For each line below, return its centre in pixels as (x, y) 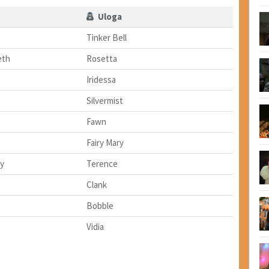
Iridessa (101, 80)
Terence (102, 164)
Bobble (100, 206)
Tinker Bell (106, 38)
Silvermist (104, 101)
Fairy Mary (105, 143)
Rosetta (101, 59)
